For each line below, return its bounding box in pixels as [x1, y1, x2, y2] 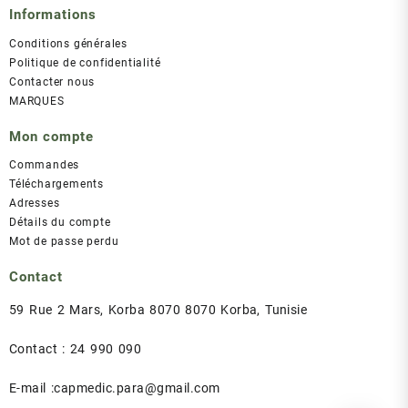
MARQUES [9, 94, 65, 107]
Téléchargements [9, 178, 104, 191]
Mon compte [9, 127, 94, 145]
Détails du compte [9, 216, 111, 229]
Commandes [9, 158, 80, 172]
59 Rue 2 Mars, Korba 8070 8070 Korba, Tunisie [9, 301, 308, 317]
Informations [9, 6, 97, 24]
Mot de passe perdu [9, 235, 119, 249]
